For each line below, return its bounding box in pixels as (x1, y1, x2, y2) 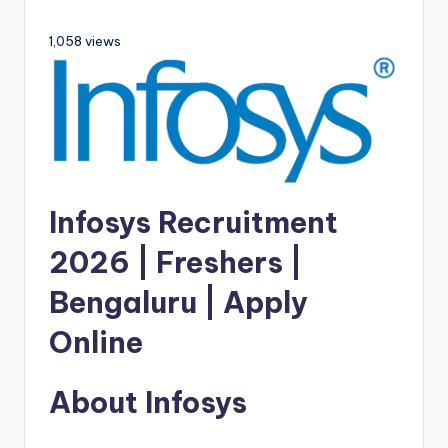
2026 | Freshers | (49, 244, 302, 282)
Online (49, 324, 143, 362)
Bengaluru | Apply (49, 284, 308, 322)
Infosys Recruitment (49, 204, 338, 242)
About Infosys (49, 384, 247, 422)
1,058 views (49, 33, 121, 50)
